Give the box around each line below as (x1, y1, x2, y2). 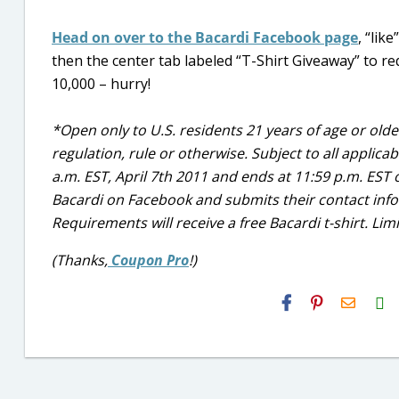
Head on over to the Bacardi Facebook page (52, 28, 358, 47)
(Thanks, (52, 250, 108, 270)
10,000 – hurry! (52, 74, 151, 94)
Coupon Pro (108, 250, 189, 270)
